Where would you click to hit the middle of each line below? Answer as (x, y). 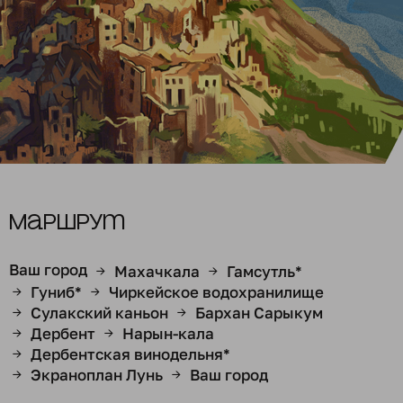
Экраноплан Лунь (97, 375)
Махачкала (157, 271)
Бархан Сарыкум (259, 313)
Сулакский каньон (99, 313)
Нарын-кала (168, 333)
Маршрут (67, 223)
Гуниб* (56, 292)
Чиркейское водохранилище (216, 292)
